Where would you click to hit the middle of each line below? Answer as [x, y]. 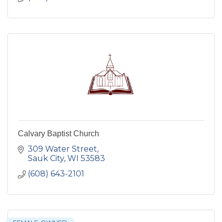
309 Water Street [62, 149]
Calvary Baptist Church [58, 134]
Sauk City [46, 159]
